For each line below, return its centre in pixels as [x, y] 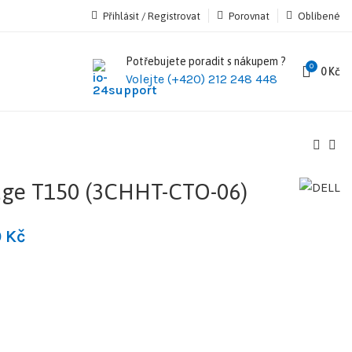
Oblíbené [319, 16]
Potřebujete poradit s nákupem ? [206, 61]
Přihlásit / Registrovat [152, 16]
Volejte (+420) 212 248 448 [202, 79]
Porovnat [249, 16]
